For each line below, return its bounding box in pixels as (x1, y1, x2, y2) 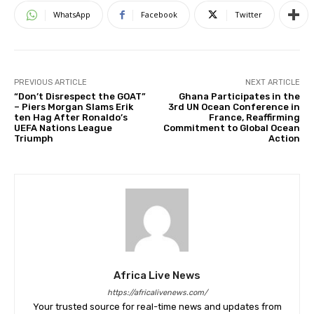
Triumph (14, 133, 53, 144)
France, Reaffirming (208, 112, 300, 123)
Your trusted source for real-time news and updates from (32, 301, 282, 313)
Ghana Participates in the (178, 91, 300, 102)
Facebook (141, 9, 177, 20)
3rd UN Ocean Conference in (168, 102, 300, 113)
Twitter (235, 9, 262, 20)
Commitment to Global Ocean (163, 123, 300, 134)
